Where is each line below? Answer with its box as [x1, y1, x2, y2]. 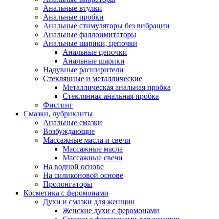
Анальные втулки [43, 4, 102, 12]
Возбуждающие [43, 127, 95, 135]
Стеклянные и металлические [43, 74, 142, 83]
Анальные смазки [43, 118, 102, 127]
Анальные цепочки [63, 48, 127, 56]
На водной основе [43, 162, 104, 171]
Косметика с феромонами [23, 189, 109, 197]
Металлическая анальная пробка [63, 83, 171, 91]
